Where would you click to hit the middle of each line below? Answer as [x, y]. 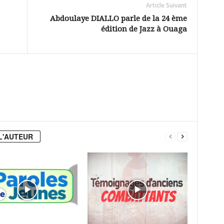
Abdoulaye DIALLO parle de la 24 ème [118, 18]
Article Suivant [166, 5]
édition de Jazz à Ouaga [144, 29]
